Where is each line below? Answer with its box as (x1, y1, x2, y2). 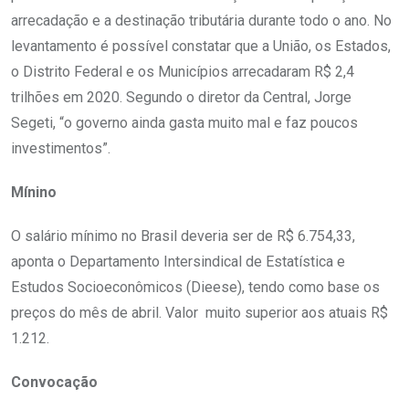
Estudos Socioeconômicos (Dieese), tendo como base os (11, 278, 380, 296)
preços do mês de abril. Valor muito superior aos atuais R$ (11, 303, 388, 321)
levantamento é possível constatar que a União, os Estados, (11, 37, 391, 55)
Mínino (11, 183, 57, 201)
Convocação (11, 372, 98, 391)
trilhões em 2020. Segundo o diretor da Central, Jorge (11, 88, 351, 106)
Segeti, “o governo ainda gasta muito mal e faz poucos (11, 113, 358, 131)
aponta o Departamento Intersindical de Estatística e (11, 252, 345, 270)
